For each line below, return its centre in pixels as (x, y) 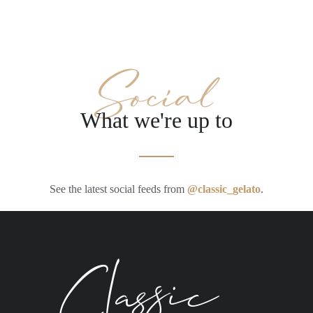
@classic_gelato (224, 189)
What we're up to (156, 121)
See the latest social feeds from (118, 189)
